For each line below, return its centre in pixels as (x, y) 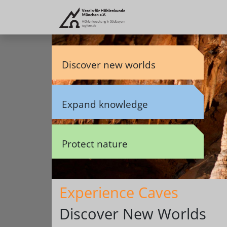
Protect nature (95, 144)
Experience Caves (119, 193)
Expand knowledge (105, 104)
